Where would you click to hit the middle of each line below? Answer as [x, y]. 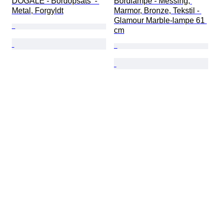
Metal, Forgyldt [38, 11]
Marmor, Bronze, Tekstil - [158, 11]
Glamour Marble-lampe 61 [160, 21]
